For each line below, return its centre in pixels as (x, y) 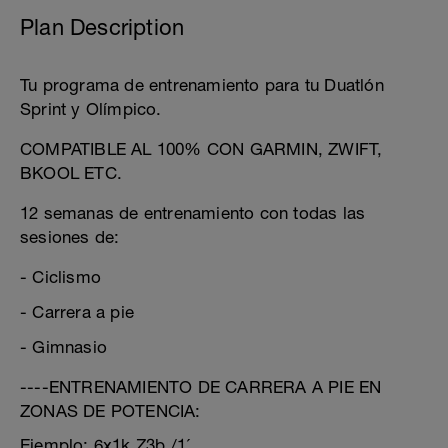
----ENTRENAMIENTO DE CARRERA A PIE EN (201, 387)
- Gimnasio (63, 347)
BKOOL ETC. (71, 173)
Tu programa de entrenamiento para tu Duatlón (202, 85)
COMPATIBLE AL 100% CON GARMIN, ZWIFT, (201, 149)
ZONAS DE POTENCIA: (110, 411)
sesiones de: (70, 237)
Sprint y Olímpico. (91, 109)
